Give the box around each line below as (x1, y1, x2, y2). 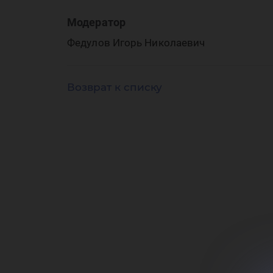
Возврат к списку (67, 81, 162, 93)
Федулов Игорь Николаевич (67, 37, 205, 49)
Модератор (67, 16, 126, 29)
